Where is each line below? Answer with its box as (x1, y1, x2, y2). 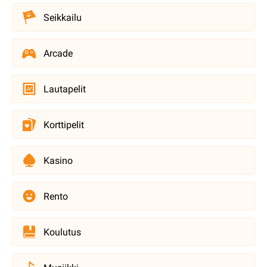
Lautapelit (44, 83, 86, 95)
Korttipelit (44, 119, 84, 131)
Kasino (44, 154, 73, 166)
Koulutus (44, 226, 81, 238)
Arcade (44, 47, 73, 59)
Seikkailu (44, 11, 82, 23)
